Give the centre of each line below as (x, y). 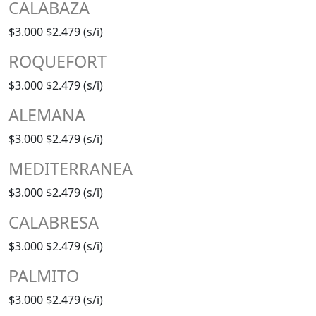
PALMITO (44, 275)
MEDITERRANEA (71, 168)
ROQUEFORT (57, 61)
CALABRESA (54, 222)
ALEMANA (47, 115)
